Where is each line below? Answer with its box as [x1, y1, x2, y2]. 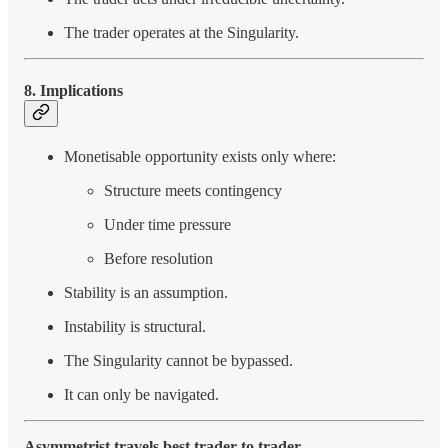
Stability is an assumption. [64, 283, 228, 301]
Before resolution [104, 249, 213, 267]
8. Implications [24, 81, 123, 99]
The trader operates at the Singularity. [64, 24, 299, 42]
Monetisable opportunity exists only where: [64, 147, 336, 165]
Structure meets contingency [104, 181, 282, 199]
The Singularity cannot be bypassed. [64, 351, 293, 369]
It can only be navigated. [64, 385, 219, 403]
